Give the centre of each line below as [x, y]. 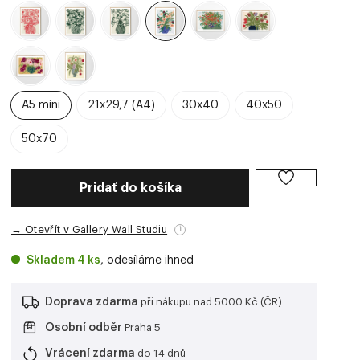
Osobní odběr [84, 328]
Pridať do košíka [130, 188]
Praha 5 [141, 327]
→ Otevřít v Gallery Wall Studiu [90, 229]
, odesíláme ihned [147, 260]
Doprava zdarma [92, 302]
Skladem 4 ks [63, 260]
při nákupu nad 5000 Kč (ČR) [210, 302]
